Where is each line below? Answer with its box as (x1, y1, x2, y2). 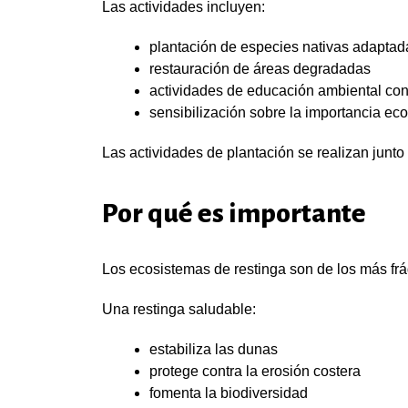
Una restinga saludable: (102, 301, 256, 317)
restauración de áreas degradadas (149, 61, 371, 76)
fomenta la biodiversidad (149, 385, 308, 401)
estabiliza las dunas (149, 342, 278, 357)
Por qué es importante (102, 199, 366, 228)
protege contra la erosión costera (149, 363, 361, 379)
